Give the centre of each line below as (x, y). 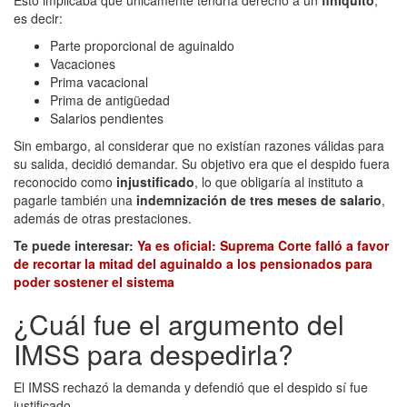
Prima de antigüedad (110, 99)
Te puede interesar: (75, 245)
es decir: (38, 18)
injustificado (155, 181)
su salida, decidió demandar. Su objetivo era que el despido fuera (202, 163)
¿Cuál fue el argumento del (179, 323)
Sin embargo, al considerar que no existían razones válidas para (199, 145)
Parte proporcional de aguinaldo (142, 45)
